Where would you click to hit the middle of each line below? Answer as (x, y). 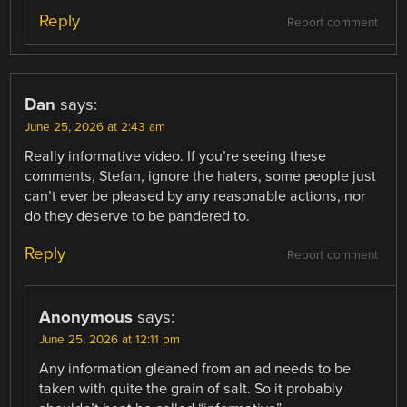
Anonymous (86, 318)
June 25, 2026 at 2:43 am (95, 127)
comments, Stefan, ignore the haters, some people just (201, 176)
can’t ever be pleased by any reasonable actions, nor (195, 196)
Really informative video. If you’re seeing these (176, 156)
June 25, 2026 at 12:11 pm (110, 340)
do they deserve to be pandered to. (138, 216)
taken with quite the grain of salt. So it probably (191, 389)
